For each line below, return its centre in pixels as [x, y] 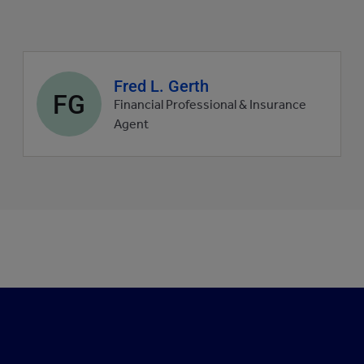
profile [56, 102]
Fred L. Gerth [161, 85]
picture [58, 123]
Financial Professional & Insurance [210, 106]
